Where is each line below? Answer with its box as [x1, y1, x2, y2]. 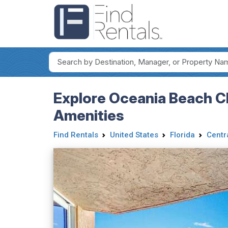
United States [109, 130, 158, 139]
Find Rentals [53, 130, 98, 139]
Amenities [53, 106, 124, 124]
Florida [169, 130, 195, 139]
